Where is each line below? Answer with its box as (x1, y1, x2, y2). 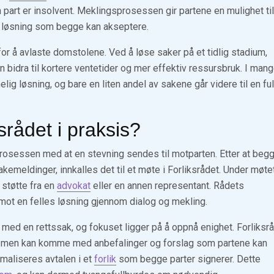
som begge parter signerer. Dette (116, 253, 261, 265)
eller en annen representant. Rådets (91, 180, 244, 191)
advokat (57, 180, 91, 191)
